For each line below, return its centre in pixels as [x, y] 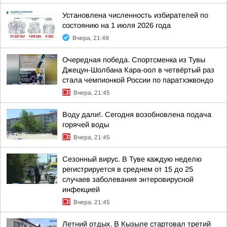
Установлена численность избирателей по [135, 15]
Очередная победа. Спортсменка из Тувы [134, 60]
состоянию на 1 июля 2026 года [117, 25]
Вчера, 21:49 [91, 38]
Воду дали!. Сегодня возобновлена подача [137, 115]
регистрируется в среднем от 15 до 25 [128, 169]
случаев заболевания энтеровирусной [128, 179]
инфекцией [81, 190]
